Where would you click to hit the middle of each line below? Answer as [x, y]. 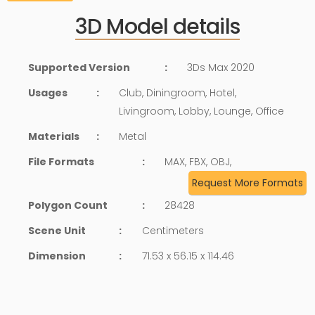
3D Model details [157, 26]
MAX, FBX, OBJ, [198, 161]
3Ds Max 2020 [221, 67]
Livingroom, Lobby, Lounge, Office [202, 111]
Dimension [57, 256]
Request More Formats [247, 182]
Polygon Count [68, 205]
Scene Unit [57, 230]
